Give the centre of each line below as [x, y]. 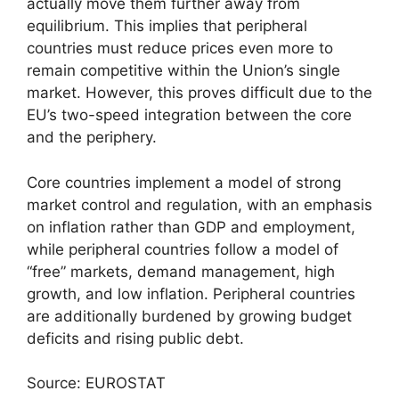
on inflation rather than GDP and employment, [191, 227]
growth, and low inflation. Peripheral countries [191, 293]
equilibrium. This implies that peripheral [167, 26]
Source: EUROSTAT [96, 383]
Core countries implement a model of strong [184, 182]
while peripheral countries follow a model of [183, 249]
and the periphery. [92, 138]
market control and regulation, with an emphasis [199, 204]
